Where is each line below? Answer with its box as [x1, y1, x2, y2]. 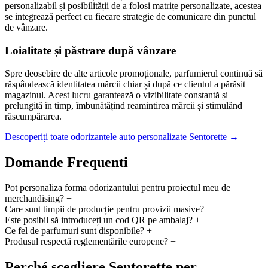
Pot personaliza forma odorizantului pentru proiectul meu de [5, 182, 230, 193]
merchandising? [5, 193, 64, 204]
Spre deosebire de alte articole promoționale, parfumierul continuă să [5, 68, 263, 79]
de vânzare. [5, 22, 48, 32]
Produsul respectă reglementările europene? [5, 236, 168, 247]
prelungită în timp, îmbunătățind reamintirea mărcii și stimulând [5, 100, 242, 111]
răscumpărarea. [5, 111, 62, 122]
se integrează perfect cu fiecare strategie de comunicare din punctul [5, 11, 256, 22]
